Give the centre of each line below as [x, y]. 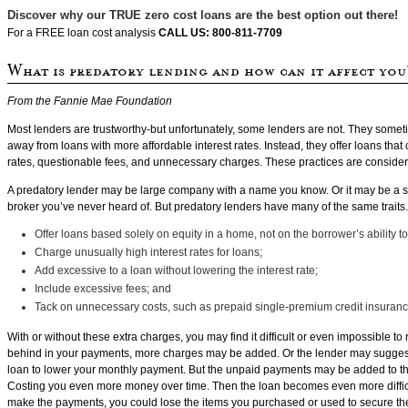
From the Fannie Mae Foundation [90, 101]
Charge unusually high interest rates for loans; [148, 252]
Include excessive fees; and [103, 289]
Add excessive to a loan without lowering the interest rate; [176, 270]
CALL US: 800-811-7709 [220, 33]
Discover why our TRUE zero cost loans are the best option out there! [203, 15]
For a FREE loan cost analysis [83, 33]
